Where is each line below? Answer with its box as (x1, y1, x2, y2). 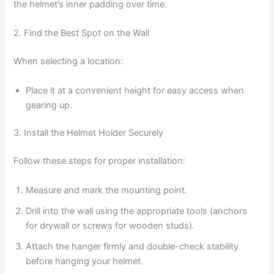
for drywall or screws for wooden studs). (26, 220, 195, 231)
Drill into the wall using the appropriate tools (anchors (26, 205, 248, 217)
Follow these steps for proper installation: (13, 155, 186, 167)
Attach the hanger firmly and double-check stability (26, 240, 239, 252)
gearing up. (26, 99, 73, 111)
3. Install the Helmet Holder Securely (13, 127, 164, 139)
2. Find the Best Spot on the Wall (13, 28, 150, 39)
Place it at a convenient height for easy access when (26, 84, 245, 96)
